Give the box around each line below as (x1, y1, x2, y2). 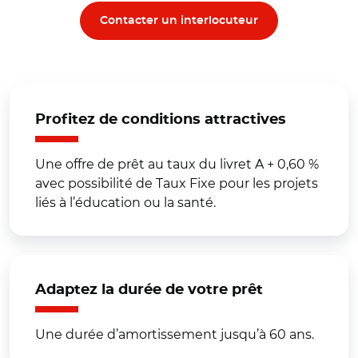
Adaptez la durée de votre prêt (35, 283, 263, 297)
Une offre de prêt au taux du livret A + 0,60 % (35, 157, 319, 172)
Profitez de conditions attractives (35, 113, 286, 127)
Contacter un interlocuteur (100, 15, 258, 26)
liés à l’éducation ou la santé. (35, 195, 216, 210)
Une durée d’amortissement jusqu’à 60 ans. (35, 327, 314, 342)
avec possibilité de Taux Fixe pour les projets (35, 176, 318, 191)
